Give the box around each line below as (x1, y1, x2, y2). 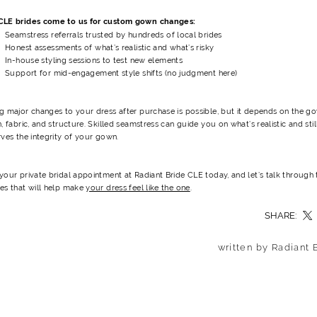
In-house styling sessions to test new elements (5, 55, 183, 64)
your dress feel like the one (86, 183, 190, 192)
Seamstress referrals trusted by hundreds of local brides (5, 30, 222, 39)
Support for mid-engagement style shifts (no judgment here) (5, 68, 238, 77)
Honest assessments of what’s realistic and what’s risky (5, 42, 214, 52)
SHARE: (265, 209, 297, 221)
